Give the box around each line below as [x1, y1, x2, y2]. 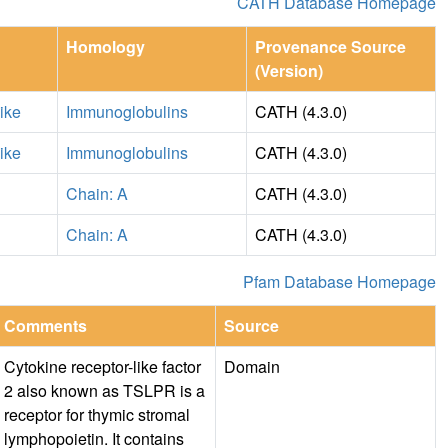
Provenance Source [255, 34, 406, 58]
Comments [4, 313, 87, 337]
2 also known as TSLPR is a [4, 378, 205, 402]
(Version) [255, 58, 323, 82]
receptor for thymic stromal [4, 402, 190, 426]
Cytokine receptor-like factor [4, 354, 201, 378]
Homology [66, 34, 145, 58]
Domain [224, 354, 280, 378]
